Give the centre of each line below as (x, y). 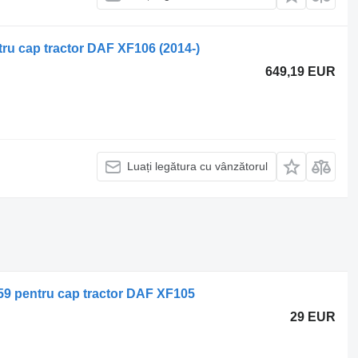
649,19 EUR (301, 71)
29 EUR (313, 316)
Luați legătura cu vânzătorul (198, 166)
